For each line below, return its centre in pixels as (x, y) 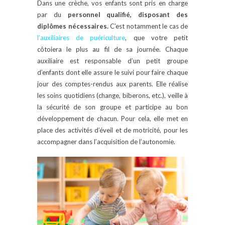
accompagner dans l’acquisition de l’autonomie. (106, 142)
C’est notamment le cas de (148, 26)
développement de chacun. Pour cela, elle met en (113, 119)
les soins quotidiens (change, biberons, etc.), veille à (113, 96)
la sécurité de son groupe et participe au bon (113, 107)
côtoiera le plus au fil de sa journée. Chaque (113, 49)
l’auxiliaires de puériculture (81, 38)
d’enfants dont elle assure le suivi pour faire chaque (113, 73)
